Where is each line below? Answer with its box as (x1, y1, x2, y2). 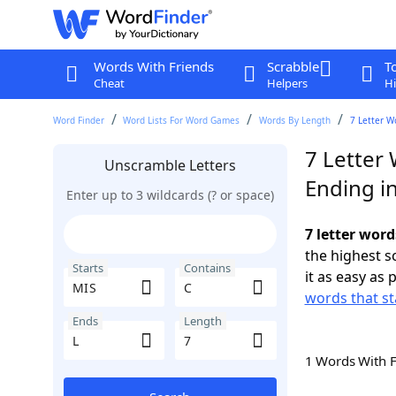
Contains (184, 260, 231, 276)
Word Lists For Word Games (123, 114, 240, 126)
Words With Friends (93, 57, 214, 75)
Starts (72, 260, 103, 276)
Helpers (266, 75, 308, 91)
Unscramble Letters (103, 156, 236, 175)
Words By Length (259, 114, 331, 126)
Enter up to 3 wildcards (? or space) (65, 187, 274, 203)
